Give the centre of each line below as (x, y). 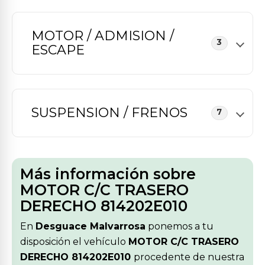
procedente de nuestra (189, 257)
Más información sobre (108, 174)
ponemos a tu (180, 226)
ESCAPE (58, 50)
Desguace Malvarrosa (91, 226)
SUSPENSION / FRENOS (109, 113)
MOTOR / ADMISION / (103, 36)
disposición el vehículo (74, 242)
